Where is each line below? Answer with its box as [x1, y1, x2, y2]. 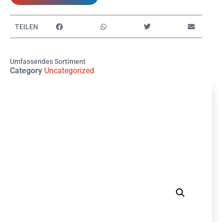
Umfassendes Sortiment [10, 57, 86, 65]
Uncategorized [44, 66, 94, 75]
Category [10, 66, 42, 75]
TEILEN [15, 22, 38, 31]
